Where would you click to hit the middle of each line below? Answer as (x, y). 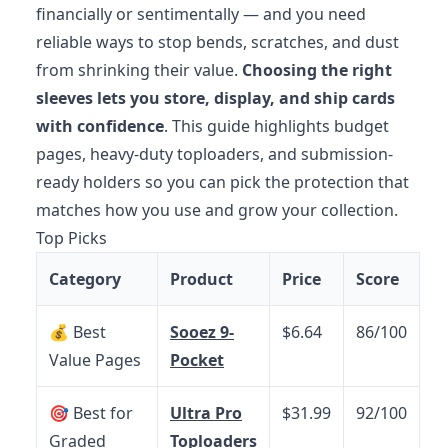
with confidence (100, 125)
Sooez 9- (202, 331)
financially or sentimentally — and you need (201, 13)
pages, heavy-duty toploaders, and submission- (214, 153)
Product (201, 278)
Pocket (197, 359)
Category (85, 278)
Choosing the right (317, 69)
